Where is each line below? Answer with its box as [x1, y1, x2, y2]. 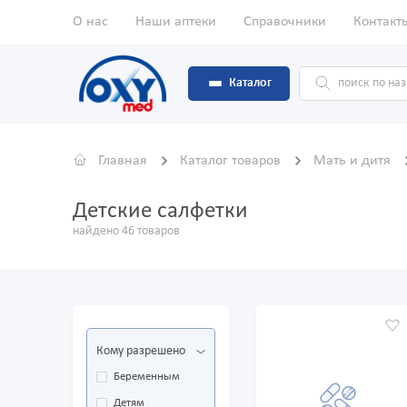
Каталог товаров [180, 154, 284, 169]
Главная [98, 154, 147, 169]
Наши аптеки [135, 15, 216, 29]
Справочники [243, 15, 326, 29]
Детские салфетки [73, 200, 248, 223]
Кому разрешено [96, 344, 185, 359]
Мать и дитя [313, 154, 394, 169]
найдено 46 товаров [73, 224, 180, 239]
